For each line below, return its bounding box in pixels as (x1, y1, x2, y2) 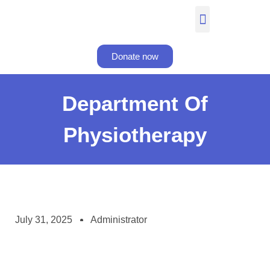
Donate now (111, 51, 159, 61)
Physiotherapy (63, 123, 207, 146)
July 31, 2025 (15, 215, 72, 225)
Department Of (62, 92, 208, 115)
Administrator (90, 215, 147, 225)
